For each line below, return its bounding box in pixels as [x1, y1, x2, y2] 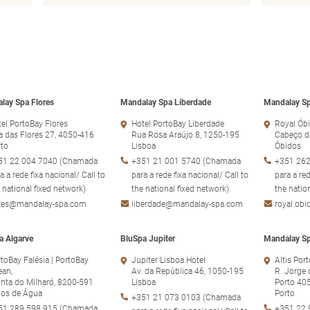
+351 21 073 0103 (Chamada [131, 292, 241, 302]
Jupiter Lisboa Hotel [131, 255, 206, 265]
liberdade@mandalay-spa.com [131, 199, 243, 209]
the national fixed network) [131, 183, 229, 194]
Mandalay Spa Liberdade [120, 97, 211, 107]
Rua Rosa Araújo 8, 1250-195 [131, 129, 239, 140]
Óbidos [275, 140, 301, 151]
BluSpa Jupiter [120, 233, 175, 244]
